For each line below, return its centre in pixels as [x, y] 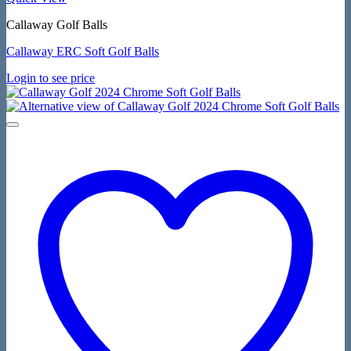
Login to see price [51, 78]
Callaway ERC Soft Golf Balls [83, 51]
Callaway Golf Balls [57, 25]
